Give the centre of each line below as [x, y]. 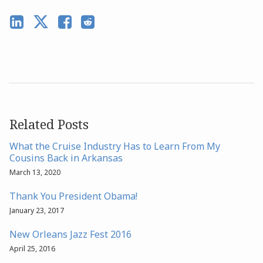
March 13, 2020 [35, 173]
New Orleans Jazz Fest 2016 [70, 235]
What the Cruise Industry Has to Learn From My [115, 146]
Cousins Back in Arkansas [66, 158]
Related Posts [49, 124]
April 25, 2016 [32, 249]
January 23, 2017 [37, 211]
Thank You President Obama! [73, 196]
